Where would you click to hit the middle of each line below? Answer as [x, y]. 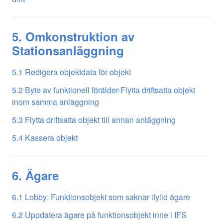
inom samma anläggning [56, 102]
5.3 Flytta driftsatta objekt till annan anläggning [94, 119]
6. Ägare [35, 175]
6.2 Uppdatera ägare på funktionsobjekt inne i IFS [99, 215]
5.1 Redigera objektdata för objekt [71, 72]
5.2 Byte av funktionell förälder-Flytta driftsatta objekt [104, 90]
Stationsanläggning [68, 50]
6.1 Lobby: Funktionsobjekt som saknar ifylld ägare [101, 197]
